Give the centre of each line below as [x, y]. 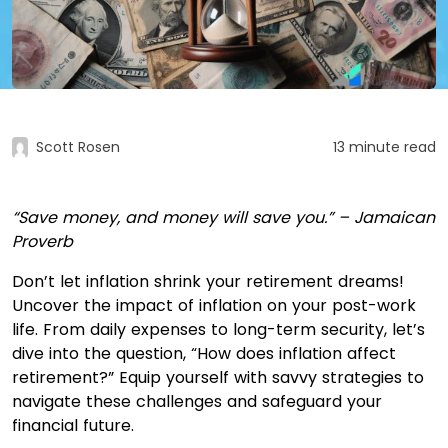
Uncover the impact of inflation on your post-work [214, 305]
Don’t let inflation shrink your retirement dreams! [208, 281]
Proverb [42, 241]
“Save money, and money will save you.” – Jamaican [223, 217]
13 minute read [384, 147]
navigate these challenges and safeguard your [197, 401]
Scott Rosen [78, 147]
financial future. [73, 425]
